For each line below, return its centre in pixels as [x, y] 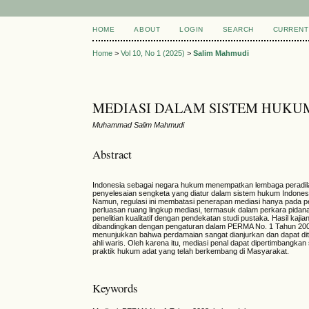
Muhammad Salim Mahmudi [139, 125]
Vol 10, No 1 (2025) [153, 53]
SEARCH [238, 29]
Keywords [116, 288]
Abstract [112, 154]
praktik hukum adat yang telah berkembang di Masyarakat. [191, 251]
